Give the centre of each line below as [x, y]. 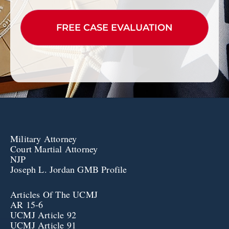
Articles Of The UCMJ [54, 194]
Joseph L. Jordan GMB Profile [69, 169]
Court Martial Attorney [54, 148]
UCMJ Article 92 [43, 214]
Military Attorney [44, 138]
